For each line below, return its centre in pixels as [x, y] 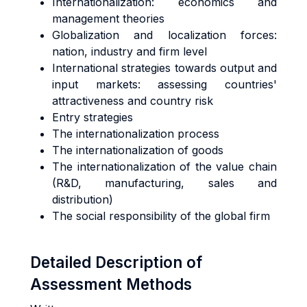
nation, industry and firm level [130, 51]
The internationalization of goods [138, 150]
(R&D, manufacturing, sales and [164, 183]
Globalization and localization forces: [164, 35]
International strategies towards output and [164, 68]
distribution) [83, 199]
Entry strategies [93, 117]
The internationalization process [136, 134]
